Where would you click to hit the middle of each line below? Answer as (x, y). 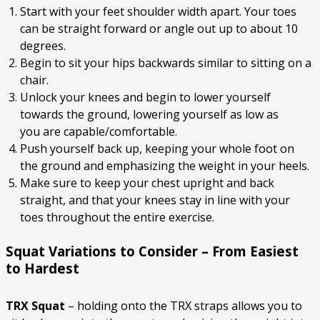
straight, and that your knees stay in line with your (155, 200)
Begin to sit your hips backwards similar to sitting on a (166, 63)
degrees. (43, 46)
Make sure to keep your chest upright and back (147, 183)
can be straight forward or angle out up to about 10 (159, 29)
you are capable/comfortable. (99, 132)
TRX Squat (35, 306)
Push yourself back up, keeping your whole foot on (157, 149)
